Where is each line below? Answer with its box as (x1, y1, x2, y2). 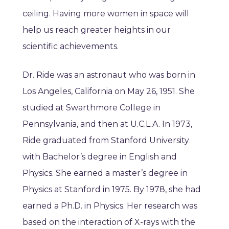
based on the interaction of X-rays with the (22, 217, 195, 227)
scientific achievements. (22, 41, 119, 52)
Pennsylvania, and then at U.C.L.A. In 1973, (22, 119, 192, 129)
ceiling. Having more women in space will (22, 9, 189, 19)
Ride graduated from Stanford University (22, 135, 189, 146)
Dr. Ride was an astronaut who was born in (22, 70, 195, 80)
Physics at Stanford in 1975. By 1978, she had (22, 185, 201, 195)
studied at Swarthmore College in (22, 103, 161, 113)
